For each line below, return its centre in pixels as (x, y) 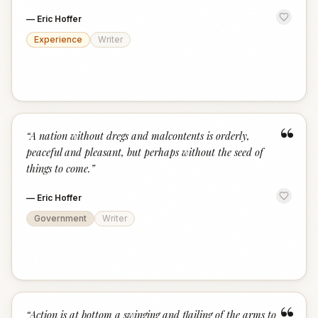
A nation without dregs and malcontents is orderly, (140, 136)
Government (60, 218)
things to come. (59, 168)
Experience (58, 39)
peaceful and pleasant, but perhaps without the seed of (145, 152)
